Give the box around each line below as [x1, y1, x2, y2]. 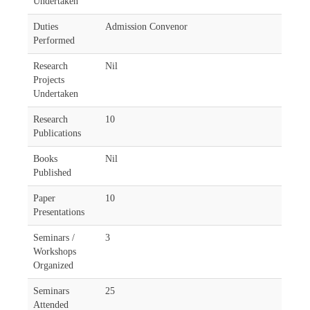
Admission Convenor [105, 21, 188, 32]
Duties [33, 21, 59, 32]
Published [33, 167, 72, 178]
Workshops [33, 246, 77, 257]
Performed [33, 35, 75, 46]
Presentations [33, 207, 85, 217]
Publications [33, 128, 82, 138]
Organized [33, 260, 74, 271]
